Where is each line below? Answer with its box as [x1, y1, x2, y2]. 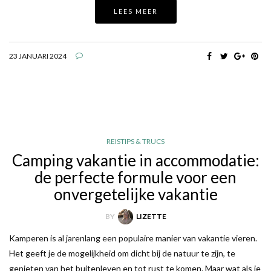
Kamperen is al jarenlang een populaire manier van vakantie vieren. [9, 233, 257, 244]
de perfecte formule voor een [34, 167, 237, 187]
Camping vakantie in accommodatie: [11, 150, 260, 170]
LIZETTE [135, 211, 166, 221]
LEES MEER [113, 7, 158, 15]
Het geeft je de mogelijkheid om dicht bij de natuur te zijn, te [9, 248, 235, 259]
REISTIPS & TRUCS [106, 136, 165, 146]
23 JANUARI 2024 [9, 51, 67, 60]
